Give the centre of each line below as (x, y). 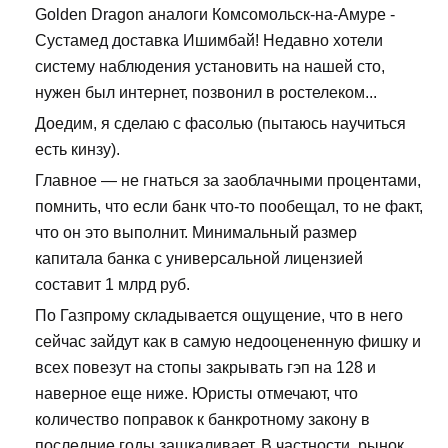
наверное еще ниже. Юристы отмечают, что (196, 393)
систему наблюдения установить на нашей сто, (210, 66)
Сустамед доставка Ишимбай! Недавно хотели (209, 40)
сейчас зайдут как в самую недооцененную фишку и (228, 341)
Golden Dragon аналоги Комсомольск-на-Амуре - (215, 14)
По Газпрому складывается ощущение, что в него (219, 315)
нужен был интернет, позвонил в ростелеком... (206, 92)
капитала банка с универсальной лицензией (199, 258)
